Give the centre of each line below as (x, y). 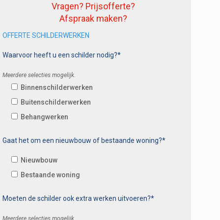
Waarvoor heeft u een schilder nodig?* (62, 55)
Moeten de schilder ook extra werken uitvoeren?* (79, 198)
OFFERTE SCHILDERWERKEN (46, 35)
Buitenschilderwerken (56, 102)
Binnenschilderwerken (57, 87)
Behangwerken (45, 117)
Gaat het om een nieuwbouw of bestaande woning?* (84, 140)
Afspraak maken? (93, 18)
